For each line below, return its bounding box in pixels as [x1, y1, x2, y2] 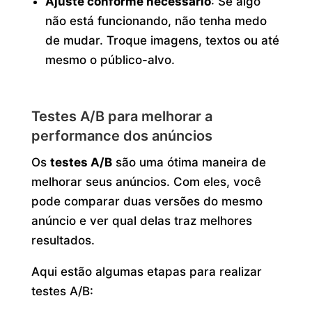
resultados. [31, 233, 95, 247]
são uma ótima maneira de [111, 155, 266, 169]
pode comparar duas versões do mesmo [31, 194, 263, 208]
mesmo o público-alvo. [45, 53, 175, 68]
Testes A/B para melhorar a [31, 107, 212, 125]
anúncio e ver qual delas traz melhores [31, 213, 252, 228]
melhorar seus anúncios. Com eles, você [31, 174, 261, 189]
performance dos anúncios [31, 127, 212, 144]
